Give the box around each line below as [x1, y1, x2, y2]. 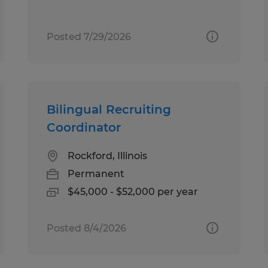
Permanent [68, 167, 125, 179]
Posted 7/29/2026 [47, 31, 132, 42]
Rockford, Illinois [68, 150, 148, 162]
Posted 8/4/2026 [47, 222, 127, 234]
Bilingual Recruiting [47, 102, 172, 117]
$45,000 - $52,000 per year [68, 185, 199, 197]
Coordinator [47, 120, 121, 135]
